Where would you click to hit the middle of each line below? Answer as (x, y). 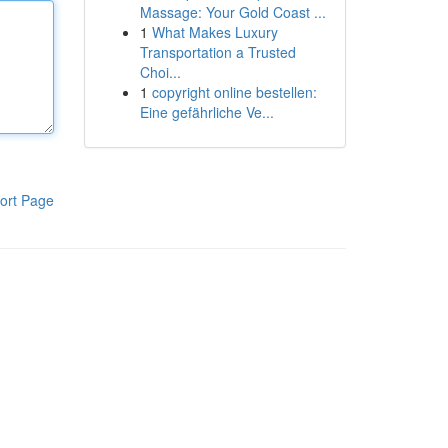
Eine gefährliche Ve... (206, 112)
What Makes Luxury (214, 32)
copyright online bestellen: (234, 92)
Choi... (160, 72)
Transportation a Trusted (217, 52)
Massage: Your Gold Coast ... (232, 12)
